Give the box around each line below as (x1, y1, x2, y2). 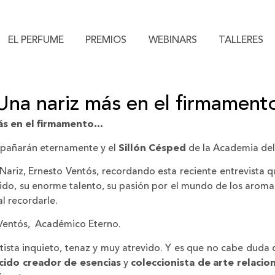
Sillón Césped (118, 143, 186, 153)
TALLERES (218, 35, 263, 45)
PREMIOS (85, 35, 127, 45)
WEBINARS (148, 35, 197, 45)
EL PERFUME (8, 35, 64, 45)
